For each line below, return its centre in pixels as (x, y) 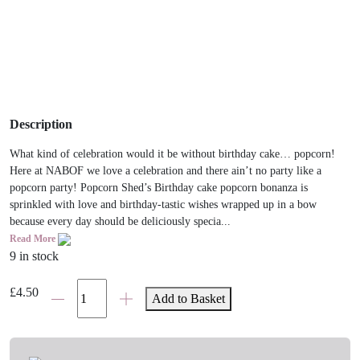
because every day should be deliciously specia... (120, 221)
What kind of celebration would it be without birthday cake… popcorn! (172, 153)
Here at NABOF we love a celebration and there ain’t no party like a (166, 170)
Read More (34, 238)
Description (41, 125)
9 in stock (34, 256)
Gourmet (60, 325)
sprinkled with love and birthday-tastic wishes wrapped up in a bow (163, 204)
